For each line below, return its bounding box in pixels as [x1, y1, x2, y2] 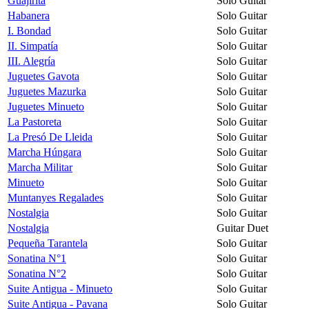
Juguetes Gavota [8, 70, 79, 82]
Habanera [8, 9, 50, 21]
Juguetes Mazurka [8, 85, 86, 97]
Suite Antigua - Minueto [8, 282, 112, 295]
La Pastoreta [8, 115, 61, 128]
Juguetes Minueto [8, 100, 84, 112]
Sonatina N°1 [8, 252, 66, 264]
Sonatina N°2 [8, 267, 66, 279]
